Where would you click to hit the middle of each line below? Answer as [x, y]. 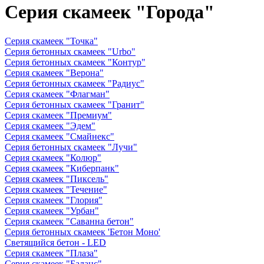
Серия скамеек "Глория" [54, 200]
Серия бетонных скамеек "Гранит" [75, 104]
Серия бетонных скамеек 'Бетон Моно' [82, 232]
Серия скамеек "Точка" [51, 41]
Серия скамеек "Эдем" [50, 126]
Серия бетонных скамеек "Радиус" [75, 83]
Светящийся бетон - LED [55, 242]
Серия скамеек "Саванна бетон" [69, 221]
